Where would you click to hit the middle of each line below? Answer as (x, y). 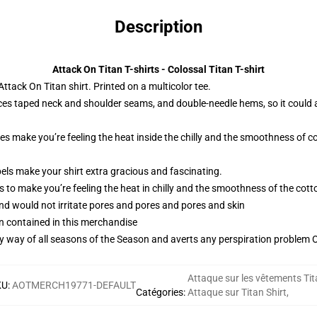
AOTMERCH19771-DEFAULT (74, 285)
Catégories (159, 292)
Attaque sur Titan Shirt (237, 292)
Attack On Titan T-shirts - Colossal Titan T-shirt (158, 69)
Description (158, 27)
